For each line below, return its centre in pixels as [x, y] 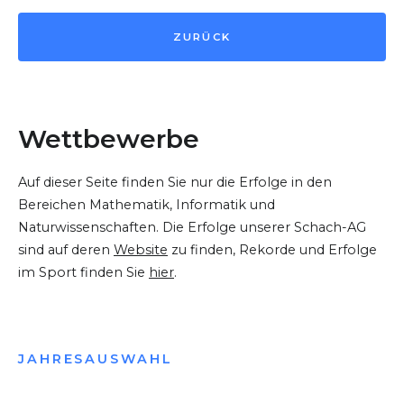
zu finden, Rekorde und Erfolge [272, 250]
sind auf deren [66, 250]
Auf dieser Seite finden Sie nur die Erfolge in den [175, 183]
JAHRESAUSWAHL [96, 358]
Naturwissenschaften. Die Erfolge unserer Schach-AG [192, 228]
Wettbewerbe [109, 139]
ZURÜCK [202, 37]
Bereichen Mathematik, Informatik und [147, 205]
